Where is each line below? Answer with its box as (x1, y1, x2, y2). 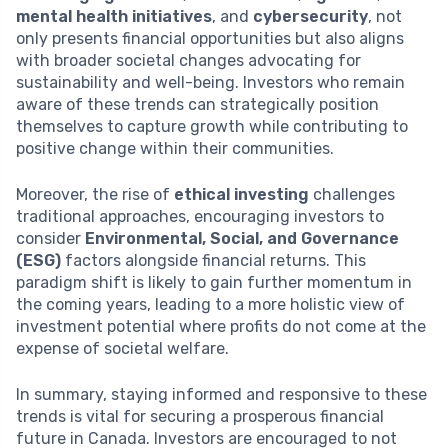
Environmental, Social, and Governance (85, 228, 399, 248)
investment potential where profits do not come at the (16, 316, 426, 336)
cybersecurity (253, 6, 368, 26)
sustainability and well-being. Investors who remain (16, 72, 405, 92)
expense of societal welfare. (16, 338, 229, 358)
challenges (309, 184, 395, 204)
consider (16, 228, 85, 248)
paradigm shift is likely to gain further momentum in (16, 272, 412, 292)
